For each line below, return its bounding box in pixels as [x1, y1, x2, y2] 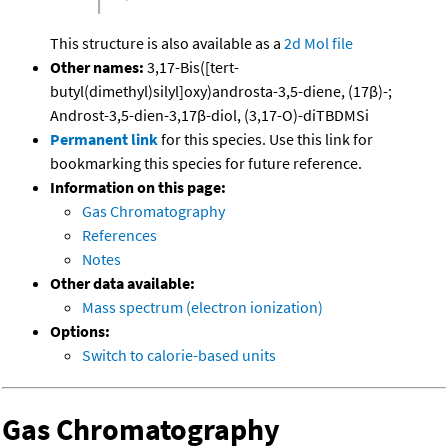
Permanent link [50, 129, 158, 150]
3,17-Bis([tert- [144, 57, 239, 78]
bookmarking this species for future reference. [50, 153, 362, 174]
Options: [50, 321, 110, 342]
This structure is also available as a [50, 33, 284, 54]
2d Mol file [284, 33, 353, 54]
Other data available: [50, 273, 195, 294]
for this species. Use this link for [161, 129, 373, 150]
